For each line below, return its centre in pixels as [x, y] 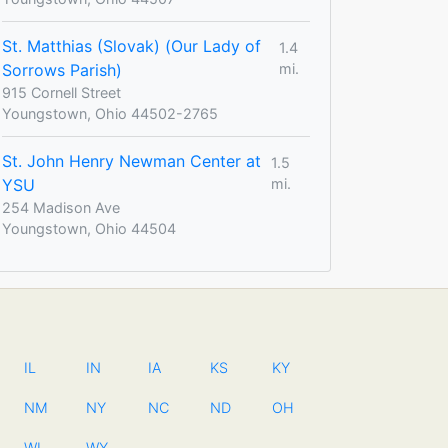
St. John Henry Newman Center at [131, 160]
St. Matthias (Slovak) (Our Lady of [131, 45]
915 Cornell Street [61, 92]
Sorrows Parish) [62, 69]
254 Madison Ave [61, 207]
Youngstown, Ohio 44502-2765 [110, 113]
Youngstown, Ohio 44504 [89, 228]
